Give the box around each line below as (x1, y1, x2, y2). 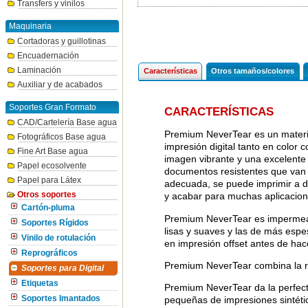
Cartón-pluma (21, 203, 75, 212)
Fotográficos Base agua (17, 132, 106, 142)
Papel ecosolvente (17, 161, 87, 170)
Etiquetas (21, 279, 58, 287)
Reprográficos (21, 249, 78, 257)
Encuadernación (17, 51, 79, 60)
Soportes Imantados (21, 294, 100, 302)
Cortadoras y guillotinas (17, 36, 106, 46)
